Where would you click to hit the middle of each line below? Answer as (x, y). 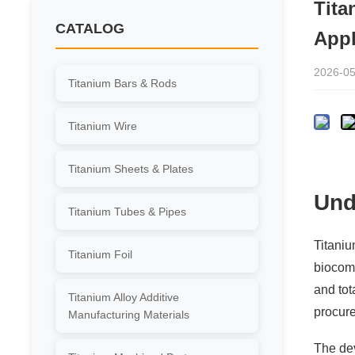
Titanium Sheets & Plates (131, 169)
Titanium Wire (103, 126)
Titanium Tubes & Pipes (127, 212)
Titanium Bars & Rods (122, 83)
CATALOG (90, 29)
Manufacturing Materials (129, 315)
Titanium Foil (100, 254)
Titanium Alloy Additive (124, 297)
